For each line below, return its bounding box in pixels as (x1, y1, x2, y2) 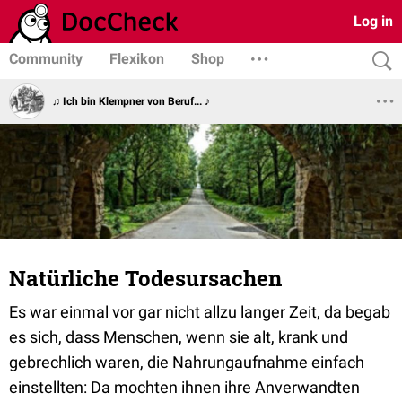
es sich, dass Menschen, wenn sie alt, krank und (9, 328, 348, 346)
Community (9, 50, 83, 67)
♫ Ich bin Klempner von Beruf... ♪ (52, 94, 210, 108)
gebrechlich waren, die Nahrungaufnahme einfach (9, 353, 364, 371)
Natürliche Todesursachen (9, 264, 282, 293)
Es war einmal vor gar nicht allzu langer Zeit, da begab (9, 302, 390, 321)
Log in (354, 13, 393, 30)
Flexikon (109, 50, 164, 67)
